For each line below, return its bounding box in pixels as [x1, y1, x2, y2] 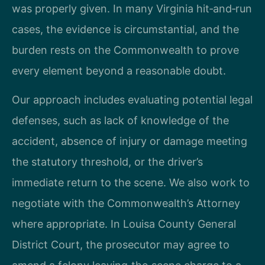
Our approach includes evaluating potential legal [12, 93, 253, 106]
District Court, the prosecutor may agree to [12, 238, 230, 251]
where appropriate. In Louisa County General [12, 218, 236, 230]
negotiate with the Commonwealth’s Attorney [12, 197, 240, 209]
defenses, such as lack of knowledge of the [12, 114, 229, 127]
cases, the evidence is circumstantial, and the [12, 22, 239, 35]
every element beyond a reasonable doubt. [12, 64, 226, 77]
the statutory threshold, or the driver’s [12, 156, 203, 168]
